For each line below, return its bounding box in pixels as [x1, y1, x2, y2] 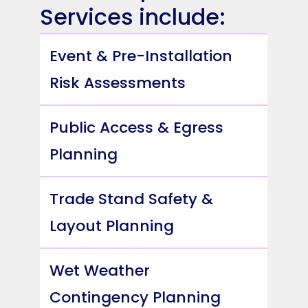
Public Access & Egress [49, 117, 224, 139]
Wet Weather [49, 260, 151, 282]
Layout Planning [49, 215, 175, 237]
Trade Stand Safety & [49, 188, 214, 210]
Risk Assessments [49, 72, 186, 94]
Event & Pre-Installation [49, 45, 233, 67]
